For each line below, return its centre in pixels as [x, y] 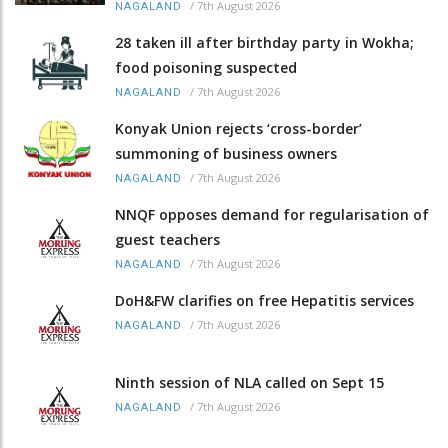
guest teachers [167, 240]
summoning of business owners [226, 154]
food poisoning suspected [206, 68]
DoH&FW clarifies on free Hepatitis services [264, 301]
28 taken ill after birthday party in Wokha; [264, 43]
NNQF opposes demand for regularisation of [272, 215]
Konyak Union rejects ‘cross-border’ [238, 129]
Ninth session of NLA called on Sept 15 [249, 382]
